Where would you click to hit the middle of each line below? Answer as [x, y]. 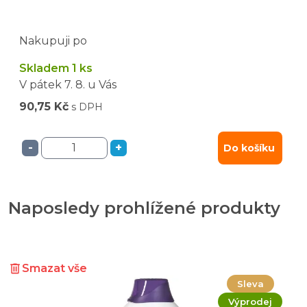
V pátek [40, 84]
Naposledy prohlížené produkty [144, 208]
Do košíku [249, 148]
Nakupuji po [53, 40]
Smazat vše [54, 268]
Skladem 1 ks [56, 68]
